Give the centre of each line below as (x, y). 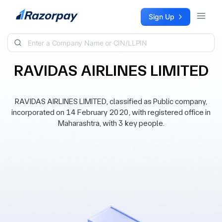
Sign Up (162, 17)
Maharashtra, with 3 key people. (111, 123)
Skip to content (33, 13)
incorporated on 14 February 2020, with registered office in (111, 112)
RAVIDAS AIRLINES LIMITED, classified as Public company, (111, 101)
